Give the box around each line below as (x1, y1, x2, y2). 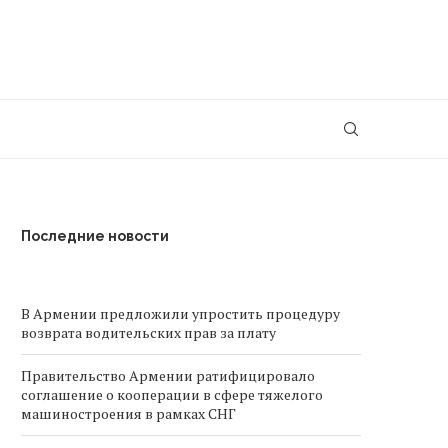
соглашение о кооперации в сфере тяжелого (21, 385, 323, 404)
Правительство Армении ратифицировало (21, 366, 315, 385)
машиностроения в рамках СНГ (21, 404, 236, 423)
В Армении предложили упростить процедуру (21, 304, 340, 323)
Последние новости (21, 228, 169, 244)
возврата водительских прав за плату (21, 323, 276, 342)
